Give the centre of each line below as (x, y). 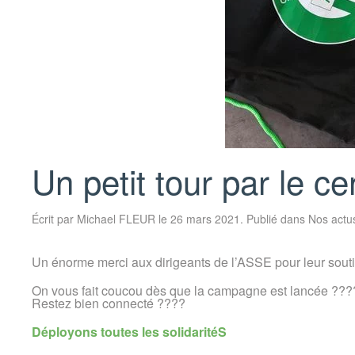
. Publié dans (274, 219)
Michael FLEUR (116, 219)
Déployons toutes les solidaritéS (129, 332)
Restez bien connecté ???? (109, 303)
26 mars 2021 (205, 219)
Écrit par (54, 219)
